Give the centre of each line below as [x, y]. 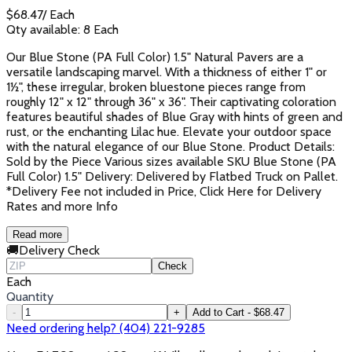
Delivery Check [59, 250]
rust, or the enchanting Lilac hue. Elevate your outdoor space [169, 131]
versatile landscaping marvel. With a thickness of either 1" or [167, 71]
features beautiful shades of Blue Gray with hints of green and [174, 116]
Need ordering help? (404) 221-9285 [106, 328]
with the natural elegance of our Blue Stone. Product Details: [170, 146]
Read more [37, 234]
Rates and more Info [62, 206]
